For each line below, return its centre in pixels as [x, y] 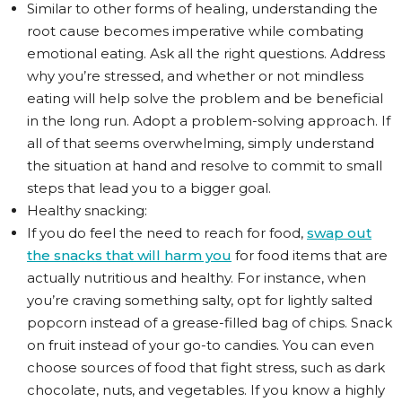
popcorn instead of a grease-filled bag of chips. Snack [210, 323]
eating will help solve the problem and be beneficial [205, 98]
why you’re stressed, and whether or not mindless [195, 76]
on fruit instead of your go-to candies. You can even [201, 345]
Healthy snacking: [87, 210]
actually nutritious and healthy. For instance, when [197, 278]
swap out [339, 233]
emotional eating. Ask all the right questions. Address [206, 53]
